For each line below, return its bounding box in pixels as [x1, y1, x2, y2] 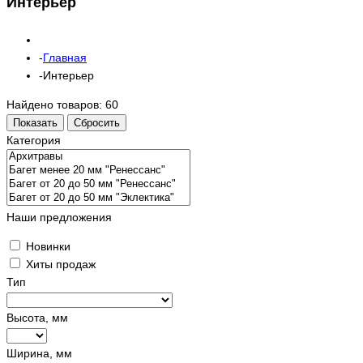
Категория [6, 133, 61, 147]
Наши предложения [6, 210, 112, 224]
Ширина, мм [6, 346, 72, 360]
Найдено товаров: [6, 97, 105, 111]
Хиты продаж [26, 257, 96, 271]
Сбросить [74, 116, 120, 129]
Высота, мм [6, 310, 68, 324]
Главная [43, 50, 87, 64]
